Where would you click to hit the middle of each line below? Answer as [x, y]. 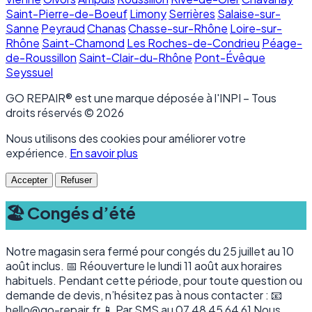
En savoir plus [104, 153]
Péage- [282, 43]
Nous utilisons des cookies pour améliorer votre [126, 139]
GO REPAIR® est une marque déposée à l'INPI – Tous [141, 98]
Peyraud [63, 29]
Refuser [76, 180]
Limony [148, 14]
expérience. [38, 153]
